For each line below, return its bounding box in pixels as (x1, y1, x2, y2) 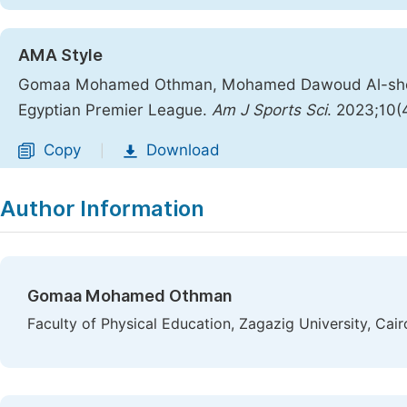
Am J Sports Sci (212, 101, 327, 119)
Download (146, 141, 220, 159)
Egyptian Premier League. (18, 101, 212, 119)
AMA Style (18, 45, 103, 65)
